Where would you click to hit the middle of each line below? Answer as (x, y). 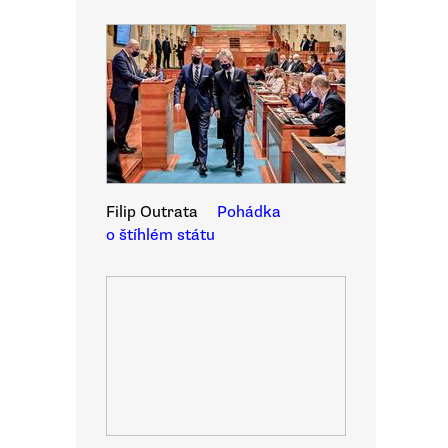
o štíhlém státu (160, 235)
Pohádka (249, 212)
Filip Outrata (152, 212)
